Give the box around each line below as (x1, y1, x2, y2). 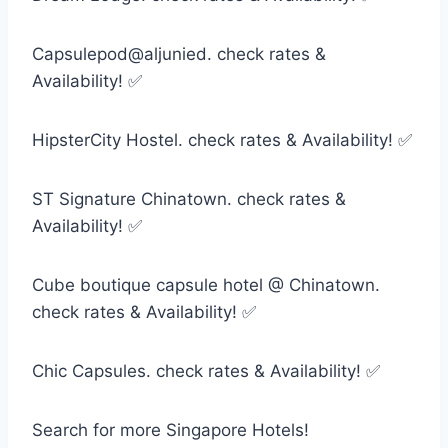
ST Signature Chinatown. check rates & (32, 188, 346, 209)
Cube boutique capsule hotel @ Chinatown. (32, 274, 380, 295)
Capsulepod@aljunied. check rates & (32, 43, 326, 64)
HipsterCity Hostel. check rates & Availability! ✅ (32, 129, 412, 150)
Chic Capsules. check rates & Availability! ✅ (32, 360, 380, 381)
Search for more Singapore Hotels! (32, 419, 309, 440)
